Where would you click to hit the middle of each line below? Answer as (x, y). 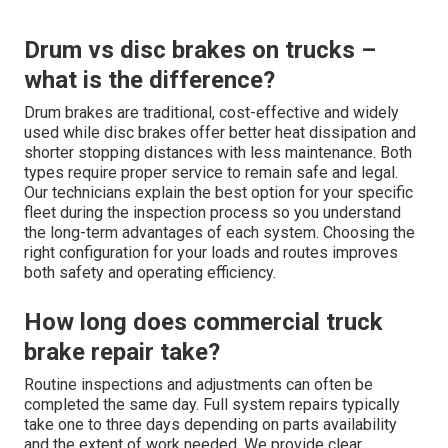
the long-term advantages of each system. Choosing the (219, 232)
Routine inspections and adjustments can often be (198, 384)
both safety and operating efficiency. (150, 272)
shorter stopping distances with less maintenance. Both (218, 152)
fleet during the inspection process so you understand (212, 212)
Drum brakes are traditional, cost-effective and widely (211, 112)
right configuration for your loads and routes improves (211, 252)
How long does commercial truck (203, 321)
